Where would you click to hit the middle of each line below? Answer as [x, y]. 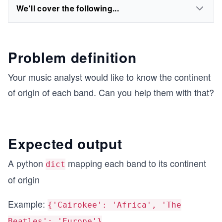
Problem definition [72, 57]
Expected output [65, 143]
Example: [28, 204]
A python [27, 163]
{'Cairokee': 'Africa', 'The [114, 205]
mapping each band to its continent [136, 163]
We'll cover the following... [68, 8]
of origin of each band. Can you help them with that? [111, 92]
